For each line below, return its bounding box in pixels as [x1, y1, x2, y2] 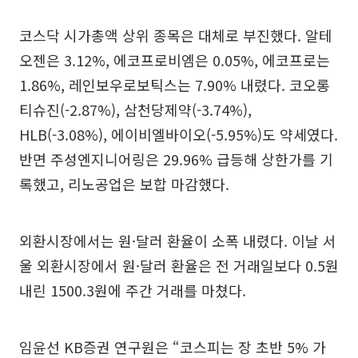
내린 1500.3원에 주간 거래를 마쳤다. [19, 280, 246, 301]
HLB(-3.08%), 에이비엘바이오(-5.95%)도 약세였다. [19, 124, 338, 145]
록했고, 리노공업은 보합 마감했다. [19, 173, 229, 195]
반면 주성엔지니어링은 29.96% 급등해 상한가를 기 [19, 149, 333, 170]
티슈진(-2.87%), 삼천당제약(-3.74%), [19, 99, 252, 121]
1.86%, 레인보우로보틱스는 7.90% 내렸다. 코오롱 [19, 74, 330, 96]
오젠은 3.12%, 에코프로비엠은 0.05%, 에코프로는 [19, 50, 330, 71]
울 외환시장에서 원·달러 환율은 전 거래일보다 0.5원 [19, 255, 339, 276]
